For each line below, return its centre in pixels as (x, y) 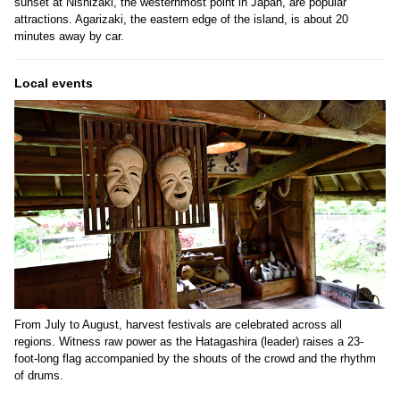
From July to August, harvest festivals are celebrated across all (178, 324)
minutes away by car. (69, 36)
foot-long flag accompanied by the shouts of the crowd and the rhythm (195, 358)
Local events (54, 83)
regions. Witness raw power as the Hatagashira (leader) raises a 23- (189, 341)
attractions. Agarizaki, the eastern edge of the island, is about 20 (181, 19)
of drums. (39, 375)
